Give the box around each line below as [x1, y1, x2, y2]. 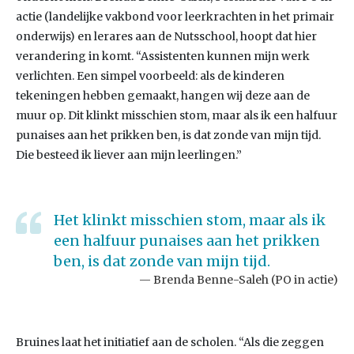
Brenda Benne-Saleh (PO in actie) [153, 273, 338, 287]
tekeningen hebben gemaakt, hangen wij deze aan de [16, 88, 310, 103]
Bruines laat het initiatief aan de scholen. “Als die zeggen [16, 335, 324, 349]
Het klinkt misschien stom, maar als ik [54, 211, 326, 229]
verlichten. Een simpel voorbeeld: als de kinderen [16, 69, 284, 83]
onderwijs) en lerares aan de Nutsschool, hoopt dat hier [16, 29, 317, 43]
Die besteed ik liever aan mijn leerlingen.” [16, 148, 242, 162]
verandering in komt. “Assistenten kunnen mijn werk [16, 49, 310, 63]
